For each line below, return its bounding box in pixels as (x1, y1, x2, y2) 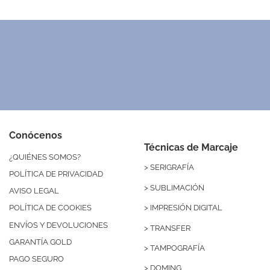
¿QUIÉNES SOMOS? (9, 152, 81, 162)
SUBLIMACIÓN (150, 183, 204, 192)
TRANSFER (150, 223, 190, 233)
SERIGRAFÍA (150, 163, 194, 172)
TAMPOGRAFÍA (150, 243, 205, 253)
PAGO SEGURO (9, 254, 64, 263)
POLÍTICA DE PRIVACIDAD (9, 169, 103, 179)
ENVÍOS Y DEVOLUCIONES (9, 220, 108, 230)
